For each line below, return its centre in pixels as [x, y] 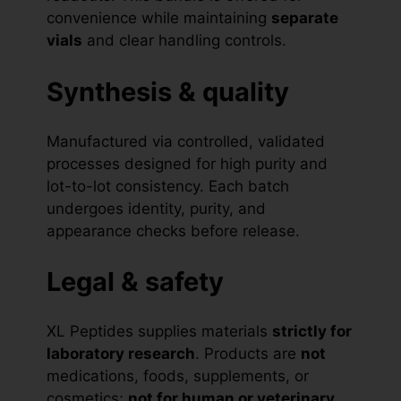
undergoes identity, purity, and [156, 208]
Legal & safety [135, 282]
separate [305, 18]
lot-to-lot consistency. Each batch [168, 186]
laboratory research [121, 354]
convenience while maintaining [159, 18]
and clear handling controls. [184, 41]
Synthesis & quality [168, 91]
